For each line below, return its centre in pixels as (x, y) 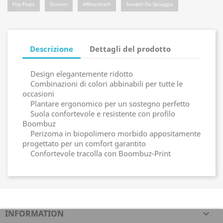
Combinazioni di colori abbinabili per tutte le (103, 84)
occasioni (38, 94)
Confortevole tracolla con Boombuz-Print (97, 153)
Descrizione (52, 49)
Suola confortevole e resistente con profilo (99, 113)
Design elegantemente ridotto (78, 74)
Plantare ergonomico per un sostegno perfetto (106, 104)
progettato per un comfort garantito (84, 143)
